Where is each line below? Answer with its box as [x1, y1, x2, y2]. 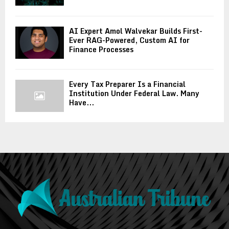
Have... [69, 97, 94, 109]
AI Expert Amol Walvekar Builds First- [69, 25, 202, 37]
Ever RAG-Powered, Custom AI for [69, 34, 190, 46]
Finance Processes [69, 43, 133, 55]
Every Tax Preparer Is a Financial [69, 78, 186, 90]
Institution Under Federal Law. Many [69, 87, 199, 100]
